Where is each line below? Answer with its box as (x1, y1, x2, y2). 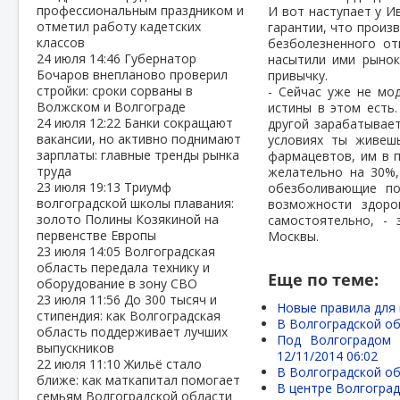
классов (37, 34, 85, 51)
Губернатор (124, 50, 196, 67)
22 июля (37, 355, 89, 372)
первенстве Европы (37, 227, 156, 244)
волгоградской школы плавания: (37, 195, 234, 212)
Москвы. (268, 228, 320, 245)
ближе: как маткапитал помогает (37, 371, 240, 388)
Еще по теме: (268, 269, 379, 291)
